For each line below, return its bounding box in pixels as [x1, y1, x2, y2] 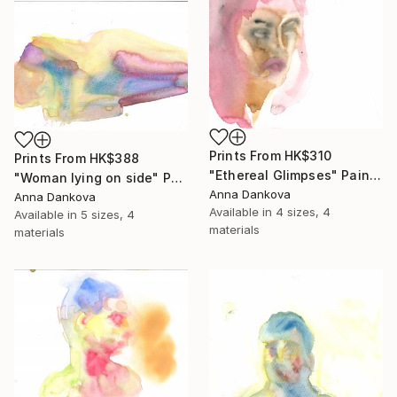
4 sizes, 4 [276, 205, 331, 220]
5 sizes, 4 [81, 206, 135, 222]
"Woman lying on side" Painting [170, 169, 183, 185]
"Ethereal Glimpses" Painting [369, 167, 381, 183]
